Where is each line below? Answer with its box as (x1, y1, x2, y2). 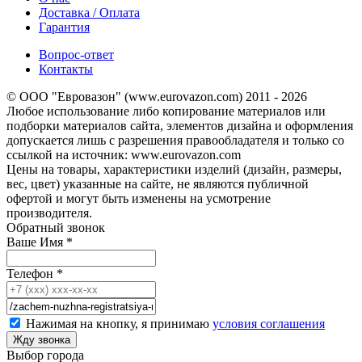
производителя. (6, 206, 92, 221)
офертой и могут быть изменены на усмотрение (6, 192, 271, 206)
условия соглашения (213, 317, 325, 331)
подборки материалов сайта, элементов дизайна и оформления (6, 119, 353, 133)
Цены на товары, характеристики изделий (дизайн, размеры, (6, 162, 342, 177)
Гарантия (39, 20, 90, 35)
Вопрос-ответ (39, 48, 114, 62)
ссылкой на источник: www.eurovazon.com (6, 148, 241, 162)
